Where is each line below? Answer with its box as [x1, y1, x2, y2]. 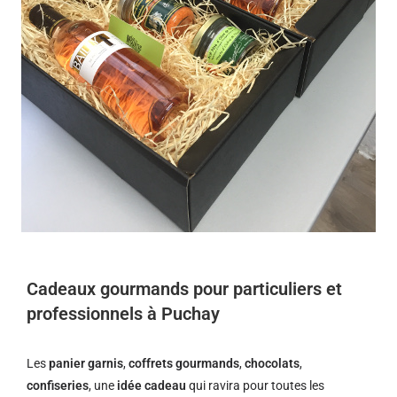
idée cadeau [117, 378, 186, 393]
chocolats [245, 356, 300, 370]
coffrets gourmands [128, 356, 239, 370]
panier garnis [49, 356, 123, 370]
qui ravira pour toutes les [186, 378, 324, 393]
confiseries [27, 378, 89, 393]
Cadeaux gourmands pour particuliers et [27, 278, 342, 300]
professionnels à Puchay [27, 303, 220, 324]
